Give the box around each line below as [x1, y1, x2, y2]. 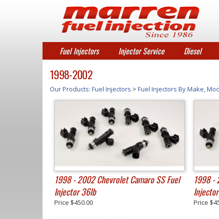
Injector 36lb [54, 185, 96, 198]
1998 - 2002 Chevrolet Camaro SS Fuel [54, 173, 180, 186]
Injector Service [118, 45, 164, 57]
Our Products [50, 85, 89, 93]
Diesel [184, 45, 201, 57]
